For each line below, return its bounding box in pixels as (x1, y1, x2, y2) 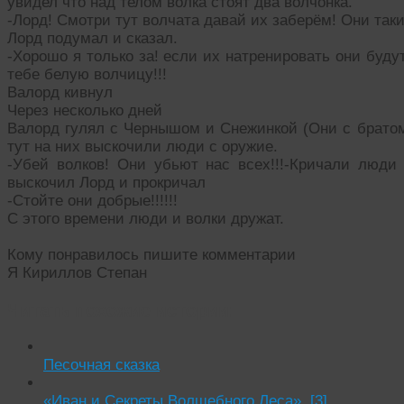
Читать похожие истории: (7, 299, 235, 320)
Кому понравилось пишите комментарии (7, 245, 296, 263)
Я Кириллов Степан (7, 263, 147, 281)
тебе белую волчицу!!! (7, 65, 167, 83)
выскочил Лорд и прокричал (7, 173, 206, 191)
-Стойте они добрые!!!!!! (7, 191, 178, 209)
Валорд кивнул (7, 83, 113, 101)
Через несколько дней (7, 101, 162, 119)
